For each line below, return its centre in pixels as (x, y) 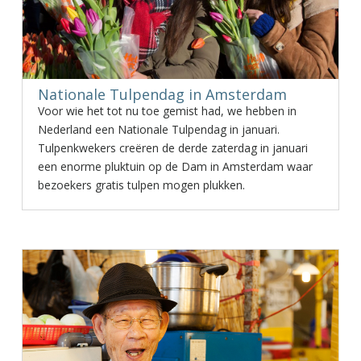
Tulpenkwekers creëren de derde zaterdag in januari (172, 148)
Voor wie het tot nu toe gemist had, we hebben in (167, 111)
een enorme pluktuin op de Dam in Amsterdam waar (175, 166)
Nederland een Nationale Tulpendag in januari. (158, 129)
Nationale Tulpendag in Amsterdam (162, 94)
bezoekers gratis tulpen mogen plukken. (141, 185)
